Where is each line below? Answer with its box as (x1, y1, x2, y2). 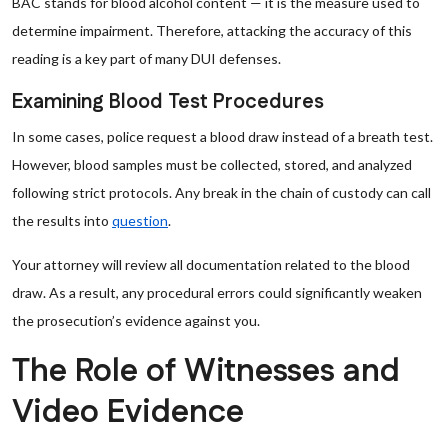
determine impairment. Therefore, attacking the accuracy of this (12, 22, 412, 39)
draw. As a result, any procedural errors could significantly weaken (12, 284, 422, 301)
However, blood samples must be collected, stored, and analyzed (12, 156, 412, 173)
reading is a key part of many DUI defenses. (12, 50, 281, 67)
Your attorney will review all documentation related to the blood (12, 256, 410, 273)
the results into (12, 212, 112, 229)
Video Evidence (12, 390, 244, 435)
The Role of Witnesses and (12, 349, 400, 394)
